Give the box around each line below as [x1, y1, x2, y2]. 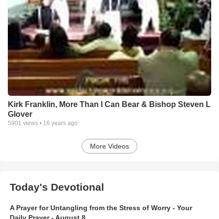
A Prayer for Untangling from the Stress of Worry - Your [10, 204, 192, 212]
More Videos [90, 142, 129, 150]
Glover [8, 110, 32, 118]
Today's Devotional [10, 181, 104, 193]
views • [22, 120, 43, 127]
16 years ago [43, 120, 78, 127]
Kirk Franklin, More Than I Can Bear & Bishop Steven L [8, 100, 211, 109]
